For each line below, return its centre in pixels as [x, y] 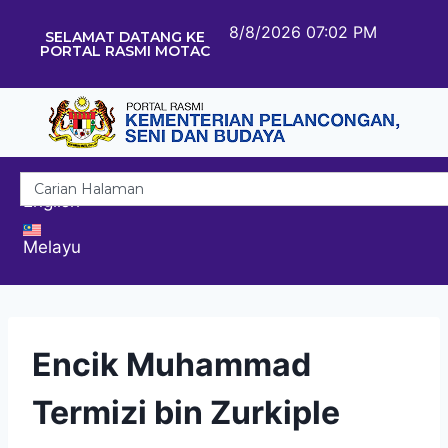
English [51, 200]
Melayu [52, 246]
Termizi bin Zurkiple [186, 412]
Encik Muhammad [171, 364]
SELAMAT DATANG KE [124, 37]
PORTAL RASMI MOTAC [124, 51]
